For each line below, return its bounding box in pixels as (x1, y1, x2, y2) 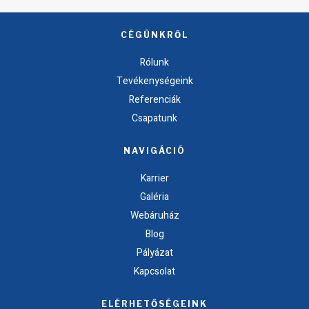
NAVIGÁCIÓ (123, 145, 186, 156)
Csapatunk (132, 110, 177, 126)
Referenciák (128, 92, 181, 107)
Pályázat (136, 245, 173, 260)
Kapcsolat (134, 263, 175, 279)
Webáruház (130, 208, 179, 223)
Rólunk (140, 54, 169, 70)
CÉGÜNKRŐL (121, 29, 188, 40)
